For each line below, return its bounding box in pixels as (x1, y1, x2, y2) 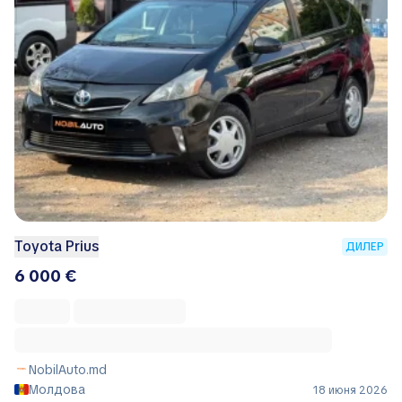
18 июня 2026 (313, 382, 388, 398)
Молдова (29, 380, 85, 398)
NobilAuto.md (29, 361, 107, 378)
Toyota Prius (14, 236, 99, 256)
